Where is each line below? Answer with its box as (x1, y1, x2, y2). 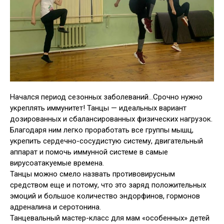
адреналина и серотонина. (10, 202, 101, 212)
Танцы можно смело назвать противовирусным (10, 169, 175, 179)
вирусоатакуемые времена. (10, 158, 104, 168)
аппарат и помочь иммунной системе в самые (10, 147, 168, 157)
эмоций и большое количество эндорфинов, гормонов (10, 191, 200, 201)
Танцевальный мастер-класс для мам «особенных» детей (10, 213, 209, 223)
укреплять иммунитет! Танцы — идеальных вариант (10, 103, 186, 113)
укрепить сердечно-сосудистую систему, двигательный (10, 136, 203, 146)
